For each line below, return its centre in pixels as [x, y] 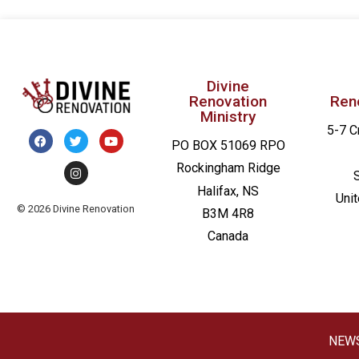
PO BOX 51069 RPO [228, 145]
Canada [228, 236]
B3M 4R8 [228, 213]
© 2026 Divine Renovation [76, 209]
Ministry [228, 116]
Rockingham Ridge [228, 168]
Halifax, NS [228, 191]
